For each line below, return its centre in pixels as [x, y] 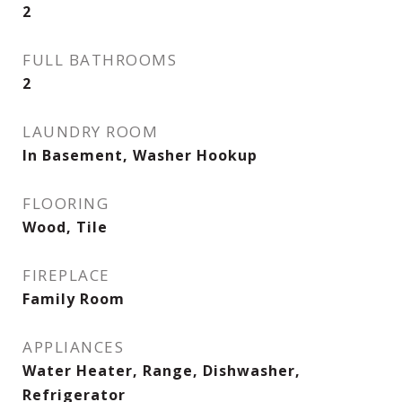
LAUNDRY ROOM [90, 131]
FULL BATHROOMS [100, 60]
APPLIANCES [73, 347]
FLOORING [66, 203]
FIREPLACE [66, 275]
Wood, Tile [65, 227]
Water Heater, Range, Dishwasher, [162, 371]
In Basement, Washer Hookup [140, 155]
